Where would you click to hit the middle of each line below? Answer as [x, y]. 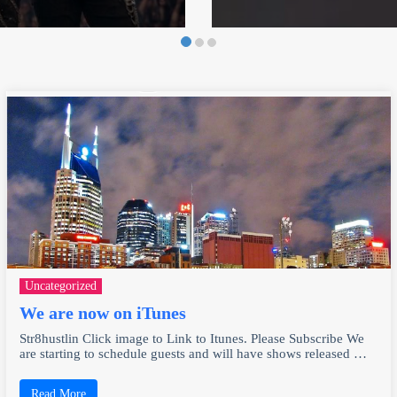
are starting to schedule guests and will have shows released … [193, 353]
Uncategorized [60, 285]
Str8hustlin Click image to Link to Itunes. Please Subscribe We [191, 338]
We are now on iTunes [102, 312]
